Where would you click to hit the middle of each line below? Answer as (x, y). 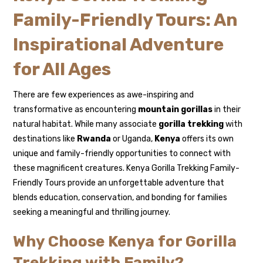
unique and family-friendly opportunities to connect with (122, 154)
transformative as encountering (76, 110)
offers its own (207, 139)
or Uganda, (133, 139)
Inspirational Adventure (119, 45)
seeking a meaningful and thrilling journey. (92, 213)
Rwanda (94, 139)
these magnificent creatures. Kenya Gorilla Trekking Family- (127, 168)
